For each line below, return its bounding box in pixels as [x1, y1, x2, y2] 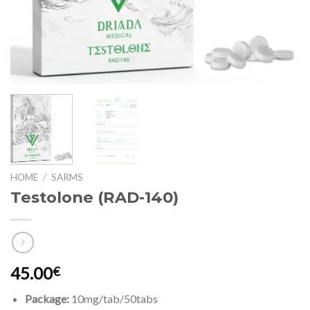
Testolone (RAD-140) [10, 188, 179, 208]
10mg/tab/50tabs [69, 291, 158, 305]
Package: [24, 291, 69, 305]
